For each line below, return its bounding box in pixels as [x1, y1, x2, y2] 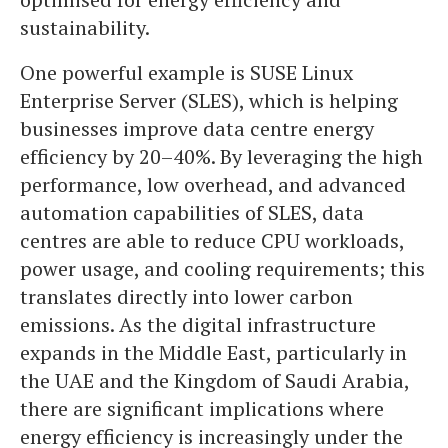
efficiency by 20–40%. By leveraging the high [20, 143, 423, 170]
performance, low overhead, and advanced [20, 171, 406, 198]
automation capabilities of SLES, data [20, 199, 364, 226]
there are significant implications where [20, 395, 384, 422]
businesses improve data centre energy [20, 115, 374, 142]
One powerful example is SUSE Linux [20, 59, 353, 86]
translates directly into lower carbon [20, 283, 353, 310]
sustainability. [20, 14, 150, 41]
